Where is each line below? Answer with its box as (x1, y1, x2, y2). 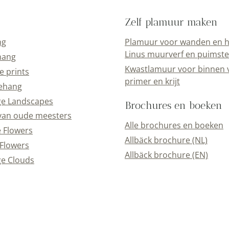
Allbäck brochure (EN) (125, 149, 208, 161)
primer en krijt (125, 76, 180, 87)
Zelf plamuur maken (125, 16, 218, 29)
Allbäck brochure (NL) (125, 134, 208, 146)
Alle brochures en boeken (125, 120, 223, 131)
